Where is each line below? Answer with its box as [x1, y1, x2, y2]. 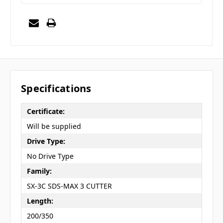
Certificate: [26, 106, 65, 116]
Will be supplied [26, 121, 81, 131]
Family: [26, 166, 52, 176]
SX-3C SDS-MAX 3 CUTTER [26, 181, 112, 191]
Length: [26, 196, 53, 206]
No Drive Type [26, 151, 74, 161]
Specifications [21, 82, 92, 96]
